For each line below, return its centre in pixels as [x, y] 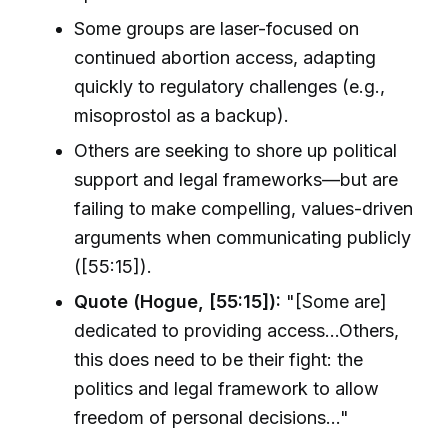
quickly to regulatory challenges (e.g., [230, 86]
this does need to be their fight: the [219, 360]
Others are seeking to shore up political [236, 151]
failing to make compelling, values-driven [244, 209]
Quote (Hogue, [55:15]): [178, 302]
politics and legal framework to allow [227, 389]
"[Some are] [334, 302]
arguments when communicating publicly [243, 238]
